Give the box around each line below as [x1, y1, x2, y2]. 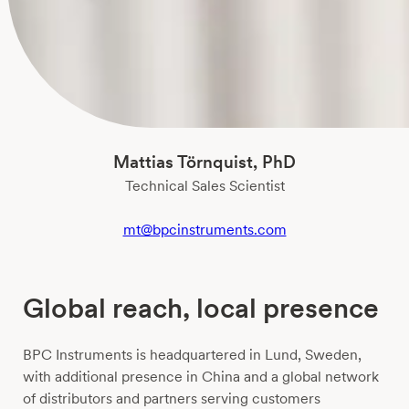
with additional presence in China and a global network [22, 368, 379, 386]
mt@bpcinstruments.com [122, 221, 287, 239]
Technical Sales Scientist [124, 177, 285, 195]
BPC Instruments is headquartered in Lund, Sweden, [22, 346, 362, 364]
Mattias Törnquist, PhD [113, 152, 296, 173]
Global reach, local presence [22, 291, 379, 325]
